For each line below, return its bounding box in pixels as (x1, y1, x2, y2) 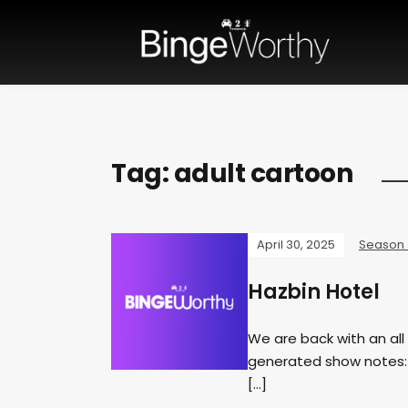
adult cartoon (173, 156, 352, 192)
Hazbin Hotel (248, 278, 380, 307)
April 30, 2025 (257, 236, 335, 254)
